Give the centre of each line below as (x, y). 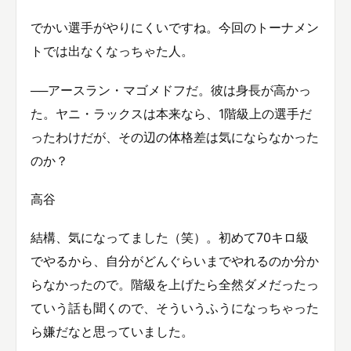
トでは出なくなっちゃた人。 (112, 51)
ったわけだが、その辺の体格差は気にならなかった (175, 137)
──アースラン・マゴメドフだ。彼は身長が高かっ (171, 90)
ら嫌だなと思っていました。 (112, 331)
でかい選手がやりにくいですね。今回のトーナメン (175, 28)
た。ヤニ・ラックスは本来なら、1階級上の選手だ (171, 113)
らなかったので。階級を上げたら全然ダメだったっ (175, 284)
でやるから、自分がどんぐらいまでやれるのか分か (175, 261)
